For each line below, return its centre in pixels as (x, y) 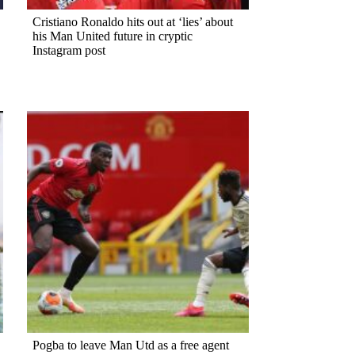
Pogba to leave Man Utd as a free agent (130, 345)
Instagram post (69, 50)
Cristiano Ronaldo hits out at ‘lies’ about (132, 21)
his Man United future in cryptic (112, 36)
